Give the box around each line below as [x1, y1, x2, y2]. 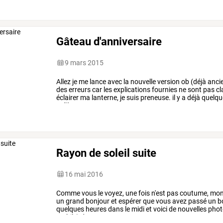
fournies [150, 85, 178, 94]
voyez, [103, 189, 124, 197]
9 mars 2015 [65, 58, 104, 67]
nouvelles [176, 205, 207, 213]
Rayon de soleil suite [56, 146, 157, 159]
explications [112, 85, 151, 94]
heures [84, 205, 107, 213]
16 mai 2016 [65, 170, 104, 178]
